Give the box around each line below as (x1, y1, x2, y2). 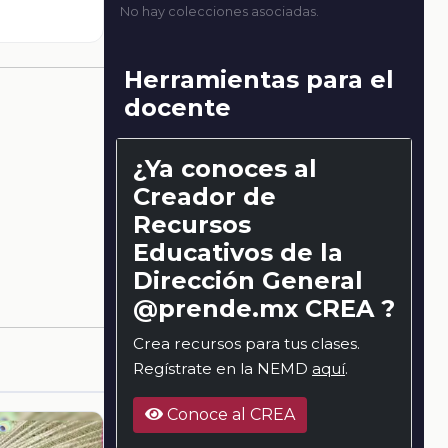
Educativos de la (133, 237, 343, 267)
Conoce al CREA (163, 404, 295, 424)
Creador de (133, 181, 276, 211)
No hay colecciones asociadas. (120, 3, 319, 19)
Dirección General (133, 265, 363, 295)
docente (124, 92, 231, 122)
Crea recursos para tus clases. (133, 333, 360, 353)
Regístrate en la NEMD (133, 358, 312, 378)
